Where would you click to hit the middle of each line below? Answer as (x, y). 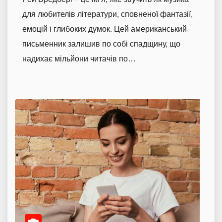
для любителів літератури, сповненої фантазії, (108, 14)
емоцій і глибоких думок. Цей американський (105, 29)
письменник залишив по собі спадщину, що (101, 44)
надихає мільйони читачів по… (79, 59)
